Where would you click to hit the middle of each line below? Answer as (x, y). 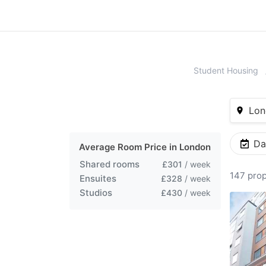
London (195, 147)
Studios (96, 193)
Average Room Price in (129, 147)
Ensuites (98, 178)
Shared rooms (110, 164)
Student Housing (226, 70)
